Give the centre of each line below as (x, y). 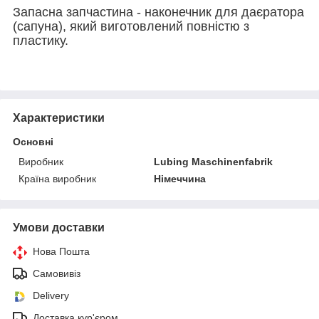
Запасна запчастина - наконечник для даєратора (158, 12)
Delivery (51, 295)
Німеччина (180, 178)
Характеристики (59, 117)
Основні (33, 141)
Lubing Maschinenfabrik (214, 161)
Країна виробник (57, 178)
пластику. (41, 40)
